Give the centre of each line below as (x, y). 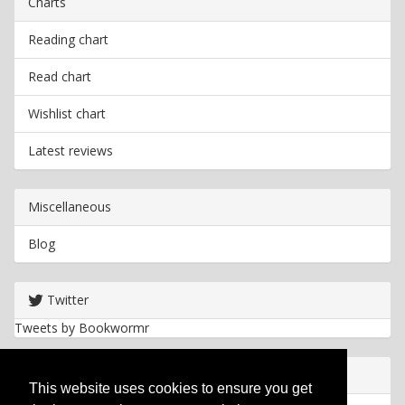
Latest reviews (71, 151)
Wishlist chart (67, 113)
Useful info (60, 375)
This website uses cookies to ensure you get (170, 389)
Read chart (60, 76)
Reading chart (68, 39)
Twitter (66, 300)
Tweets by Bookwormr (82, 328)
